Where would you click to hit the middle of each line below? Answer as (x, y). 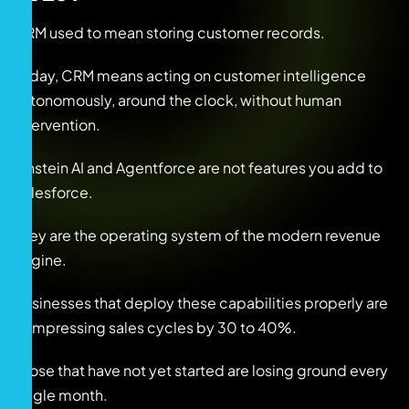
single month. (61, 394)
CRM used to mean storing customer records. (169, 32)
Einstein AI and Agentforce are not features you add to (198, 167)
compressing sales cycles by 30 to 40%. (155, 327)
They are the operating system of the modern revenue (197, 235)
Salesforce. (53, 192)
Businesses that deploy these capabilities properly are (201, 302)
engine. (40, 259)
